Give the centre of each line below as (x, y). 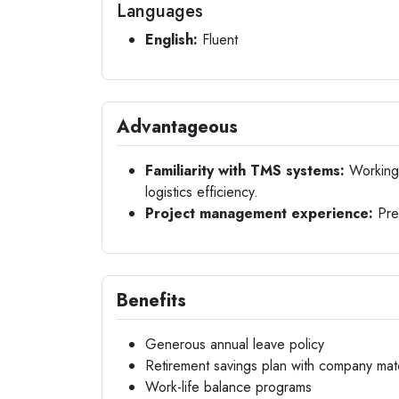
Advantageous (177, 127)
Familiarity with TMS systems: (245, 171)
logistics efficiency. (202, 192)
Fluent (218, 40)
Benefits (151, 301)
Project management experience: (259, 213)
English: (171, 40)
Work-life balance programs (228, 387)
